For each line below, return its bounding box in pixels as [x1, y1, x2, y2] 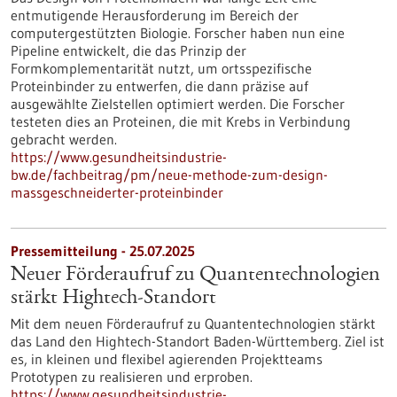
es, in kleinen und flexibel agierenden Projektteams [11, 350, 323, 368]
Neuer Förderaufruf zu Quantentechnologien [11, 265, 380, 286]
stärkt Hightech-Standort [11, 288, 216, 309]
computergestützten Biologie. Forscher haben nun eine [11, 24, 345, 42]
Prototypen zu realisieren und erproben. [11, 368, 253, 385]
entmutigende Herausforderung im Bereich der [11, 6, 299, 24]
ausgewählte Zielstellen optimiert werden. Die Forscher [11, 95, 345, 113]
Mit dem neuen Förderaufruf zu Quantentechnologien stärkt [11, 315, 376, 332]
